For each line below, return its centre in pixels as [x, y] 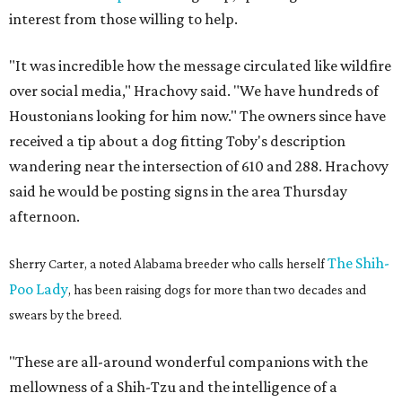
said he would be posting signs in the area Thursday [178, 191]
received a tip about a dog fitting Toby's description [177, 141]
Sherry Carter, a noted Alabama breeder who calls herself [168, 264]
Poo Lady [39, 289]
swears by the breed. [66, 315]
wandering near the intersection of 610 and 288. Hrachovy [199, 166]
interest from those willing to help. [123, 19]
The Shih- [358, 263]
